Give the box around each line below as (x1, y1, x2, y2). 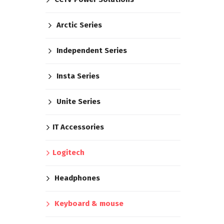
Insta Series (56, 71, 99, 80)
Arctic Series (56, 20, 102, 29)
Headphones (54, 173, 100, 182)
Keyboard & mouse (54, 199, 123, 208)
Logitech (52, 148, 84, 157)
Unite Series (56, 97, 100, 106)
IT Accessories (52, 122, 104, 131)
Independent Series (56, 46, 127, 55)
